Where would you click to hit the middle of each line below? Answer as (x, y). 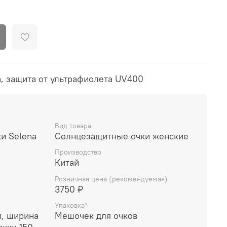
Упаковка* (71, 205)
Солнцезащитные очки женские (122, 136)
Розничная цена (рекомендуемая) (111, 179)
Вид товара (73, 126)
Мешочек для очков (96, 215)
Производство (78, 152)
